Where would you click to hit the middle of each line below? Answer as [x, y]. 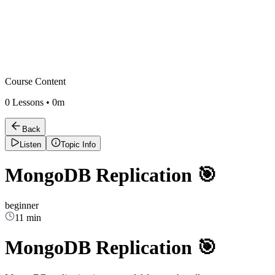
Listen [30, 145]
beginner [22, 205]
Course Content [35, 81]
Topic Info [78, 145]
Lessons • [31, 102]
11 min [28, 217]
